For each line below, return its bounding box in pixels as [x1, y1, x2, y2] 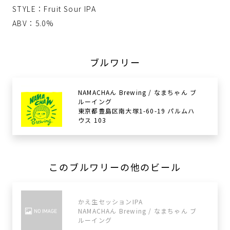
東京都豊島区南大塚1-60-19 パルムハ [78, 106, 195, 115]
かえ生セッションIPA [78, 197, 143, 206]
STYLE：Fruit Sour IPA [12, 4, 96, 14]
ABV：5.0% [12, 18, 54, 28]
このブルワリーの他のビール [49, 160, 181, 174]
